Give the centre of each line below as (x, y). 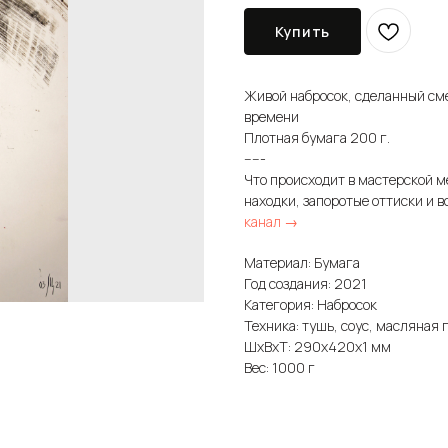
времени (271, 116)
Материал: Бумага (302, 262)
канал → (271, 221)
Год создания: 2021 (305, 283)
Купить (302, 32)
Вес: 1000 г (279, 367)
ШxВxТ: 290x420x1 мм (317, 346)
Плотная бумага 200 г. (317, 137)
